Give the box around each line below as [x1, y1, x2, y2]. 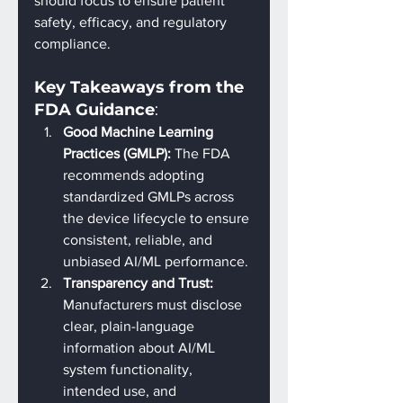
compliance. [34, 36, 111, 51]
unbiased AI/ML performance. [63, 254, 248, 269]
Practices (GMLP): [63, 146, 175, 161]
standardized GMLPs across [63, 189, 237, 204]
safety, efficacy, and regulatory [34, 14, 230, 30]
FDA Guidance [34, 100, 155, 120]
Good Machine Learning [63, 124, 217, 139]
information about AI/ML [63, 340, 219, 355]
